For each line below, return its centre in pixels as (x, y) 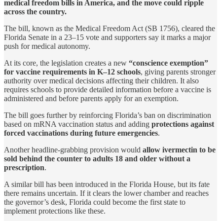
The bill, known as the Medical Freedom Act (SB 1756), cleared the (110, 28)
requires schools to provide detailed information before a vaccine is (108, 89)
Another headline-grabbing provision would (73, 149)
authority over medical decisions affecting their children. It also (101, 80)
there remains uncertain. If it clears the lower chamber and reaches (106, 193)
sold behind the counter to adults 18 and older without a (97, 158)
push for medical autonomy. (47, 46)
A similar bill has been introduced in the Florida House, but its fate (107, 184)
